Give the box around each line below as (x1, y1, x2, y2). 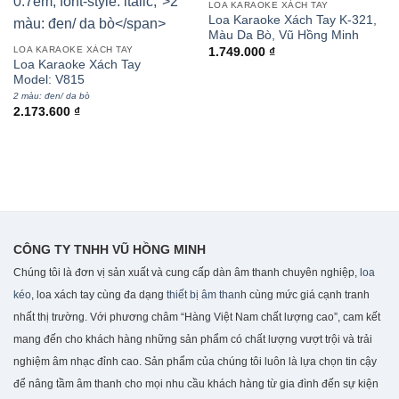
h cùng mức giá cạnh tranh (240, 289, 370, 302)
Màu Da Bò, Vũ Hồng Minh (208, 28, 359, 43)
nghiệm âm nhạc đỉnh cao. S (13, 355, 151, 369)
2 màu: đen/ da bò (12, 91, 90, 102)
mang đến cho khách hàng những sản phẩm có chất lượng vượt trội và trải (13, 333, 372, 346)
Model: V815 (12, 73, 85, 87)
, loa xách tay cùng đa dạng (31, 289, 167, 302)
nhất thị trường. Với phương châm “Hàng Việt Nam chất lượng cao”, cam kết (13, 311, 380, 324)
